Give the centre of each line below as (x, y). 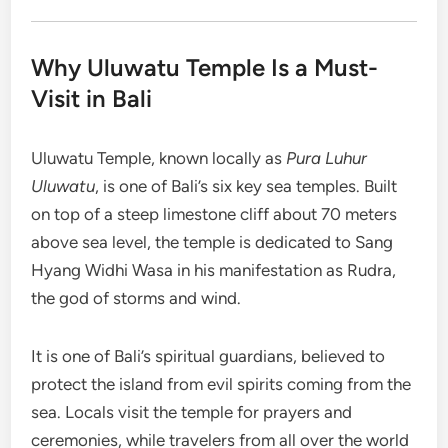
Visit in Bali (92, 98)
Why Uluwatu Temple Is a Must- (205, 67)
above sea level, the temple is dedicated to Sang (212, 241)
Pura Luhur (327, 157)
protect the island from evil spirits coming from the (221, 383)
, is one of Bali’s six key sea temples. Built (246, 185)
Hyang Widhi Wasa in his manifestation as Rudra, (214, 269)
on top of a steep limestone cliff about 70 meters (214, 213)
